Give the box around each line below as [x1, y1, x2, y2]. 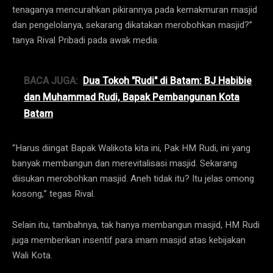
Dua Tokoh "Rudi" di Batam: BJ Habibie [83, 73, 252, 88]
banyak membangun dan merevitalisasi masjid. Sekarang [12, 156, 237, 170]
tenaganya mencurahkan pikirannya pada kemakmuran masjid [12, 2, 257, 16]
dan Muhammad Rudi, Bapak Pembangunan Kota [24, 90, 239, 105]
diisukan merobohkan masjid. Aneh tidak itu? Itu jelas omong [12, 171, 254, 185]
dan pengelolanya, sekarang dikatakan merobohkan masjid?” [12, 18, 252, 32]
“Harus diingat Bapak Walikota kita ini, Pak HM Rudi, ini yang [12, 141, 250, 155]
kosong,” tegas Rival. [12, 186, 95, 200]
